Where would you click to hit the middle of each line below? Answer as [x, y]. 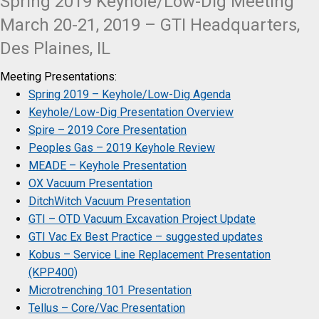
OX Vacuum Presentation [90, 183]
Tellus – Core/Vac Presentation [107, 308]
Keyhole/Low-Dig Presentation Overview [131, 112]
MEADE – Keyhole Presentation [108, 165]
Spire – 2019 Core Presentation [108, 130]
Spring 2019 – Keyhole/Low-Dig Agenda [130, 94]
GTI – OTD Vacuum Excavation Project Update [142, 219]
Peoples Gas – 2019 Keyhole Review [122, 147]
